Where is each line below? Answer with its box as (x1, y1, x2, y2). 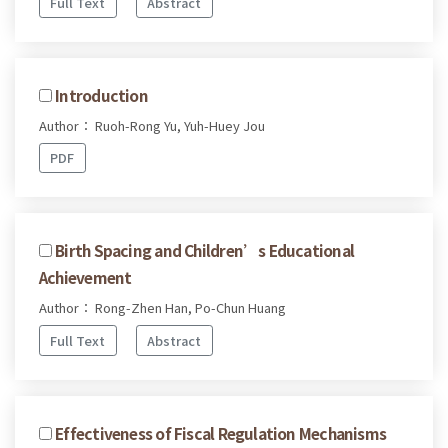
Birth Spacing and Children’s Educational (55, 239, 355, 262)
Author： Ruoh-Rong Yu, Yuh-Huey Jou (39, 115, 265, 135)
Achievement (39, 266, 132, 289)
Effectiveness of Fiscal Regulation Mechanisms (55, 421, 387, 444)
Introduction (55, 83, 148, 106)
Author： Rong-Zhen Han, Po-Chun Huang (39, 298, 286, 318)
